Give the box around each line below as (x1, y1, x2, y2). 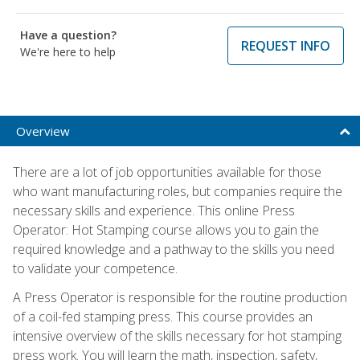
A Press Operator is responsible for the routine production (13, 288, 347, 306)
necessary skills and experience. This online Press (13, 201, 295, 219)
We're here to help (20, 43, 116, 59)
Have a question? (20, 27, 117, 43)
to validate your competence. (13, 259, 178, 277)
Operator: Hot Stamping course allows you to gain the (13, 220, 319, 239)
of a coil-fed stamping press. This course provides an (13, 307, 313, 325)
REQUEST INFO (241, 36, 330, 55)
